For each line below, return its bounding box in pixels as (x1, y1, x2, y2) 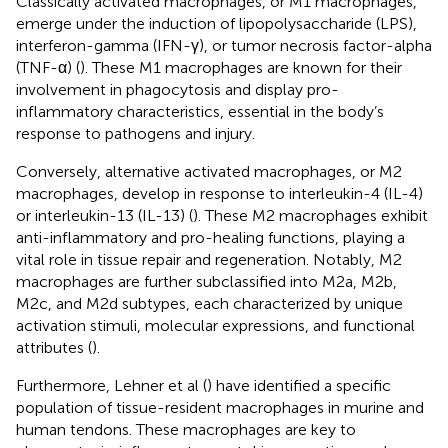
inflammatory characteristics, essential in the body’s (16, 101, 384, 121)
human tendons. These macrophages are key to (16, 419, 356, 439)
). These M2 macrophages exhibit (193, 205, 428, 225)
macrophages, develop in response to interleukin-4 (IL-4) (16, 183, 423, 203)
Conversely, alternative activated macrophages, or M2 (16, 161, 402, 181)
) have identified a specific (207, 375, 391, 395)
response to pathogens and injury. (16, 123, 255, 143)
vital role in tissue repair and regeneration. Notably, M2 (16, 249, 402, 269)
